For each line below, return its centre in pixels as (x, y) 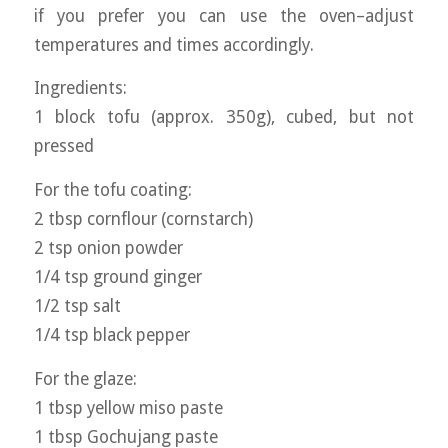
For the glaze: (87, 378)
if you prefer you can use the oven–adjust (224, 15)
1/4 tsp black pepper (111, 334)
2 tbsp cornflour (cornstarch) (143, 218)
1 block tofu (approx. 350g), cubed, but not (224, 117)
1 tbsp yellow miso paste (128, 407)
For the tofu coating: (114, 189)
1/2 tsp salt (77, 305)
